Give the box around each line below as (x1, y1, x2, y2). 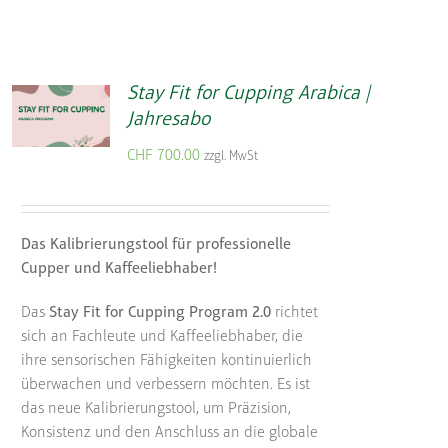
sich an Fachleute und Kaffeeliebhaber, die (20, 328, 303, 345)
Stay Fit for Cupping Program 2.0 (48, 304, 271, 321)
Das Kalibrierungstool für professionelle (20, 236, 291, 253)
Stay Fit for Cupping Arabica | (126, 83, 370, 104)
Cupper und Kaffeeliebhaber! (20, 260, 217, 277)
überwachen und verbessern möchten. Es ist (20, 376, 310, 393)
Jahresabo (126, 109, 210, 130)
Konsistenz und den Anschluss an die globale (20, 424, 318, 441)
